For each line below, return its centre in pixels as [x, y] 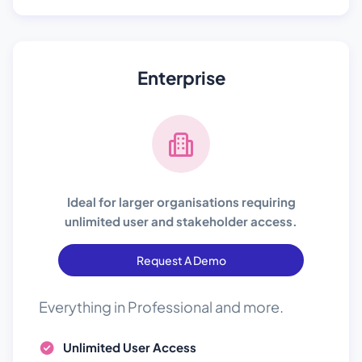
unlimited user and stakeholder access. [181, 221]
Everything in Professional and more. [161, 307]
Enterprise [181, 78]
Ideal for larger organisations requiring [181, 202]
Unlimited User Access [130, 347]
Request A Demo [181, 260]
